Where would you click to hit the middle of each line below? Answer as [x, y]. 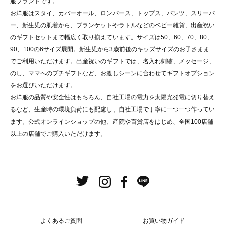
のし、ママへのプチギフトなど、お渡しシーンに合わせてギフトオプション [113, 74]
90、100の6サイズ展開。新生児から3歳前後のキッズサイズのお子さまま [110, 49]
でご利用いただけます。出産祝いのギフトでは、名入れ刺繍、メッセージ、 [113, 62]
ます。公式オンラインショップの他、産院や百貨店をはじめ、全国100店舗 [112, 122]
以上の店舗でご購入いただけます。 [58, 134]
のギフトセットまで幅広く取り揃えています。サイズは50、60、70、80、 [111, 37]
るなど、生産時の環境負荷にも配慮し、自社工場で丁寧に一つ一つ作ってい [113, 110]
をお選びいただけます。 [43, 86]
